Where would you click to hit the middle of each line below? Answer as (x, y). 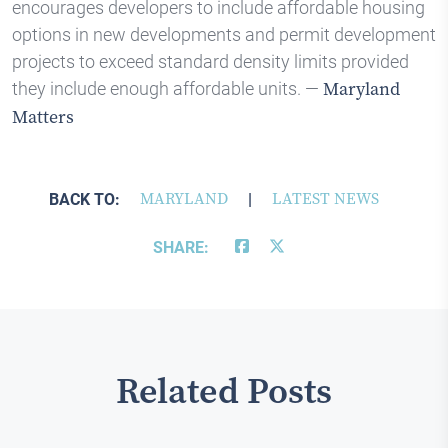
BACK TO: (84, 198)
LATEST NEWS (325, 198)
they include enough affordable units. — (167, 88)
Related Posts (224, 390)
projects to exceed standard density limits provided (210, 61)
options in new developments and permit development (224, 34)
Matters (43, 117)
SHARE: (181, 246)
